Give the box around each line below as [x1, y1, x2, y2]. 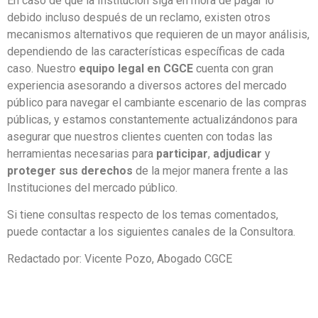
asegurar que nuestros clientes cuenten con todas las [7, 129, 273, 143]
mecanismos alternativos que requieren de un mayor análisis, [7, 27, 309, 41]
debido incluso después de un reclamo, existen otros [7, 10, 270, 24]
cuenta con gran [193, 61, 273, 75]
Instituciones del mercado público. [7, 180, 177, 194]
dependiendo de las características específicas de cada [7, 44, 285, 58]
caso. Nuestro [7, 61, 79, 75]
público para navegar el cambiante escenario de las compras [7, 95, 307, 109]
